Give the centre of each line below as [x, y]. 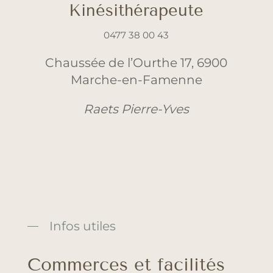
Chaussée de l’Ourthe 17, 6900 [136, 63]
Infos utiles [82, 226]
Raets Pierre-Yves [136, 109]
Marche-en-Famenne [136, 80]
